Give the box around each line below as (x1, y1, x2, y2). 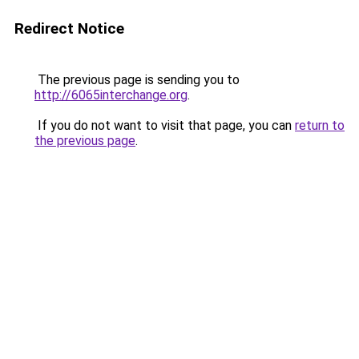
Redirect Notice (14, 19, 124, 38)
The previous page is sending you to (34, 72, 240, 87)
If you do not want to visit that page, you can (34, 118, 295, 133)
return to (295, 118, 345, 133)
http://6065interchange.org (34, 87, 188, 103)
